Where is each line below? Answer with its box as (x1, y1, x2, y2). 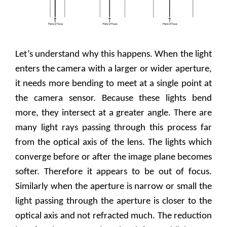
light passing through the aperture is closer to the (15, 196, 212, 206)
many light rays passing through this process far (15, 123, 212, 133)
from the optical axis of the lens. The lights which (15, 137, 212, 147)
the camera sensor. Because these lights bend (15, 93, 212, 103)
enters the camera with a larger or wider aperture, (15, 64, 212, 74)
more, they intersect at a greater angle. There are (15, 108, 212, 118)
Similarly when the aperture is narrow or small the (15, 181, 212, 192)
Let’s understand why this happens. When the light (15, 49, 212, 59)
